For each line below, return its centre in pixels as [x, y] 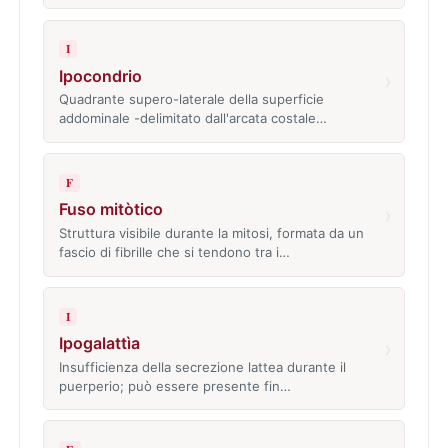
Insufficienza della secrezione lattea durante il [202, 366]
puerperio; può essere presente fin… [174, 385]
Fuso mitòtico [110, 209]
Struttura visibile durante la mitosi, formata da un [211, 232]
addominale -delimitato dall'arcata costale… [192, 118]
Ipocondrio [100, 75]
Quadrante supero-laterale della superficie [191, 99]
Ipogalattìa [99, 342]
